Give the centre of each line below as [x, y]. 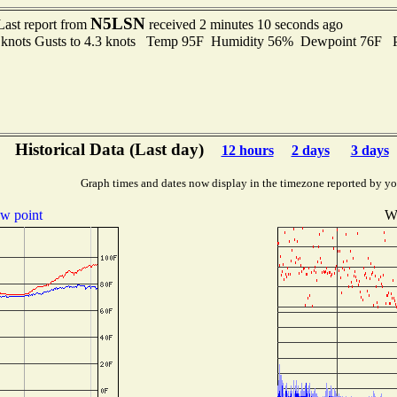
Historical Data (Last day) [109, 149]
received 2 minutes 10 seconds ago [244, 24]
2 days [310, 150]
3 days [370, 150]
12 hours [247, 150]
